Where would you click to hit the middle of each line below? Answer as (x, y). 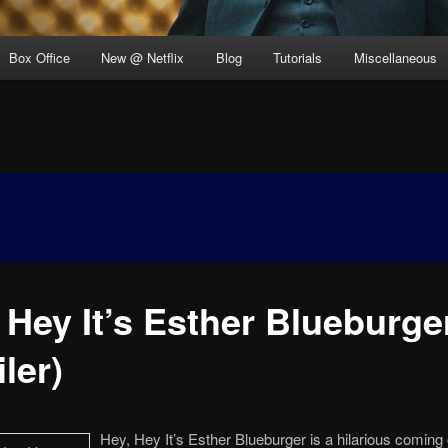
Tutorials (298, 58)
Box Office (39, 58)
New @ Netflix (143, 58)
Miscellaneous (395, 58)
